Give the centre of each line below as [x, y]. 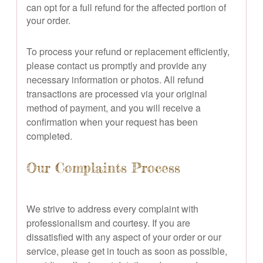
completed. [49, 136]
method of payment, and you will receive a [114, 107]
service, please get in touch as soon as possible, [127, 251]
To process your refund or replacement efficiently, [128, 51]
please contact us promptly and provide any [117, 65]
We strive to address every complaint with [112, 208]
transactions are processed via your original [117, 93]
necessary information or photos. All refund [115, 79]
